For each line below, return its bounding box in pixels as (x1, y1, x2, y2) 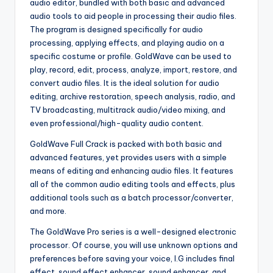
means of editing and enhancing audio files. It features (30, 165, 233, 175)
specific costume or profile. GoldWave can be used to (30, 51, 232, 61)
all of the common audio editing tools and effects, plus (30, 179, 235, 189)
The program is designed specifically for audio (30, 24, 203, 34)
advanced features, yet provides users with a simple (30, 152, 227, 162)
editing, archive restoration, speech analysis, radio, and (30, 91, 235, 101)
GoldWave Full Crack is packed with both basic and (30, 138, 222, 149)
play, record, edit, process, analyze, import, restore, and (30, 64, 237, 74)
